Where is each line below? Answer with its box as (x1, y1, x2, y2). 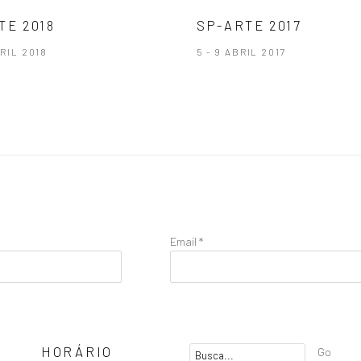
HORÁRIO (41, 343, 114, 359)
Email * (169, 234, 203, 248)
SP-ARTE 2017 (197, 17, 302, 33)
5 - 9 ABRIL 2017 (197, 46, 286, 57)
